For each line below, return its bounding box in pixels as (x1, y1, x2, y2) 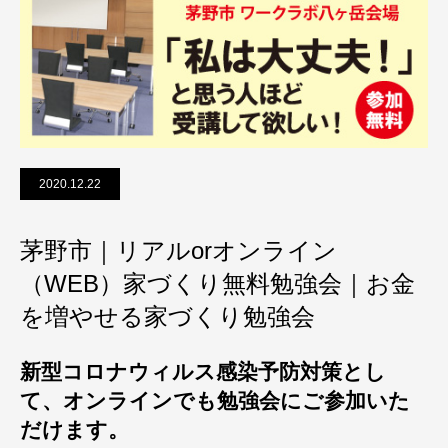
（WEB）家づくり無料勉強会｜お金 (20, 269, 415, 297)
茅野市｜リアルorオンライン (20, 236, 337, 264)
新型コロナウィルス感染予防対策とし (20, 359, 386, 383)
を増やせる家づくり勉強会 (20, 302, 315, 330)
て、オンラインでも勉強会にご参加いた (20, 388, 410, 412)
